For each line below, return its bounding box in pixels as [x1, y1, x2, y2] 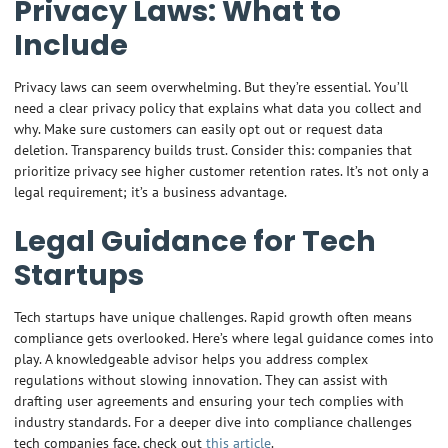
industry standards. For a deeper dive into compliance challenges [13, 412, 412, 432]
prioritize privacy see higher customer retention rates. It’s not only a [13, 161, 429, 181]
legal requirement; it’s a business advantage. [13, 182, 287, 202]
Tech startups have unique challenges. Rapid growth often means [13, 307, 412, 327]
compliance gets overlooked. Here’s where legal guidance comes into [13, 328, 434, 348]
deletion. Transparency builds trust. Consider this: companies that [13, 140, 412, 160]
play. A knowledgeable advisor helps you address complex [13, 349, 368, 369]
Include [13, 24, 128, 65]
